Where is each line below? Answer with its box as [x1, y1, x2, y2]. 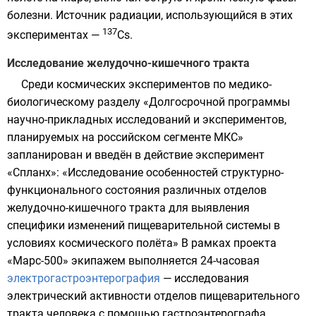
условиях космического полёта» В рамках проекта [7, 236, 276, 250]
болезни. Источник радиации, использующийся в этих [7, 8, 293, 22]
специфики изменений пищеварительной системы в [7, 219, 280, 233]
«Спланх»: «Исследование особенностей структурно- [7, 166, 284, 180]
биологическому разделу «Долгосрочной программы [7, 95, 290, 109]
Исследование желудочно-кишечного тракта [7, 56, 250, 71]
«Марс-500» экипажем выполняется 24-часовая [7, 254, 260, 268]
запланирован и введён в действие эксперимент [7, 148, 265, 162]
